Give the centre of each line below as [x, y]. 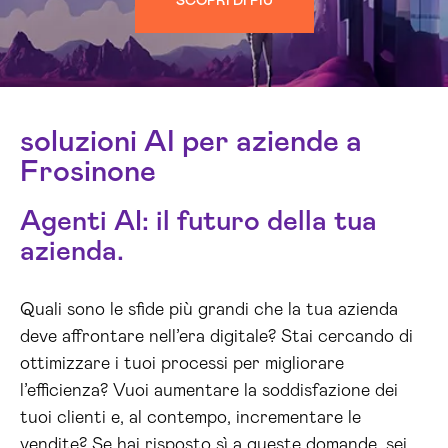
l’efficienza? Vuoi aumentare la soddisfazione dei [209, 391]
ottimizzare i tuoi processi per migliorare [182, 364]
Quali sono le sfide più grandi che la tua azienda [209, 310]
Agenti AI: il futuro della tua [198, 222]
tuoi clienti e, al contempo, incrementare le [190, 418]
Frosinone [88, 172]
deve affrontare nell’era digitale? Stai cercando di [216, 337]
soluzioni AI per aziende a [191, 142]
